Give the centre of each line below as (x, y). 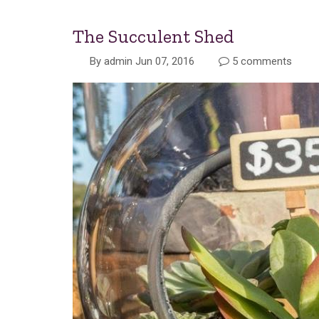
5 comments (261, 61)
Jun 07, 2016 (165, 61)
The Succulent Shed (153, 36)
